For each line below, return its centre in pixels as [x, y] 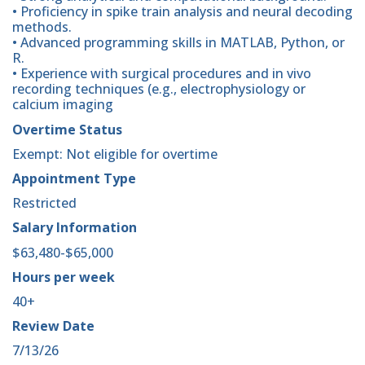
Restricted [44, 203]
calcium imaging [63, 105]
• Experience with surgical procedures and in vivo [162, 74]
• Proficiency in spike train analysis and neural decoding [182, 12]
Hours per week [64, 277]
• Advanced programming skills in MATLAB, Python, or [178, 43]
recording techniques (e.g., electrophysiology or [159, 89]
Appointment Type [74, 178]
